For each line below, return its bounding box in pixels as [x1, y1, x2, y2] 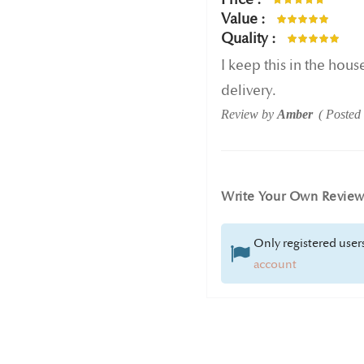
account [253, 256, 297, 271]
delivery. [221, 81, 276, 99]
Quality [221, 30, 268, 48]
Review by [221, 106, 277, 121]
